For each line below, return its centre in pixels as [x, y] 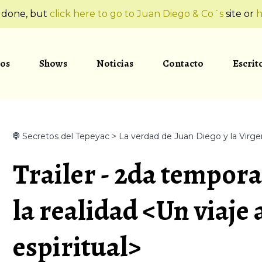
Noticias [115, 63]
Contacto [183, 63]
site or [240, 14]
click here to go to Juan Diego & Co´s [137, 14]
